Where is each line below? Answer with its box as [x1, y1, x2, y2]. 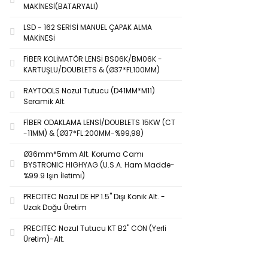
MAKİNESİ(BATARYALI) [23, 1, 98, 11]
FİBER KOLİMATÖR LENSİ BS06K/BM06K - [23, 54, 162, 64]
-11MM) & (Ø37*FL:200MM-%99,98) [23, 128, 144, 138]
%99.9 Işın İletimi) [23, 170, 85, 181]
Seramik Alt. [23, 96, 66, 106]
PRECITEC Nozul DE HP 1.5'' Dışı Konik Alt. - [23, 191, 165, 202]
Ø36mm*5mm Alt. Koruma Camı [23, 149, 144, 159]
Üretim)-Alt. [23, 234, 65, 244]
